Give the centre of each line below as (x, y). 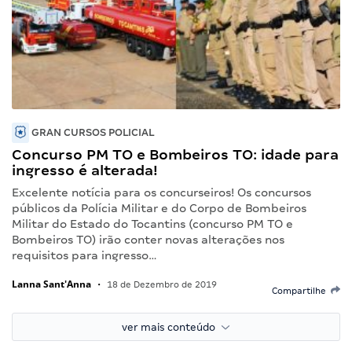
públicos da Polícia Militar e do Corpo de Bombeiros (159, 208)
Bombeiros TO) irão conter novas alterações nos (148, 239)
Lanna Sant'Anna (51, 284)
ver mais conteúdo (172, 327)
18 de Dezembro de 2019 (161, 284)
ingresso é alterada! (85, 170)
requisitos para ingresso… (84, 255)
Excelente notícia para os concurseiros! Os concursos (161, 192)
